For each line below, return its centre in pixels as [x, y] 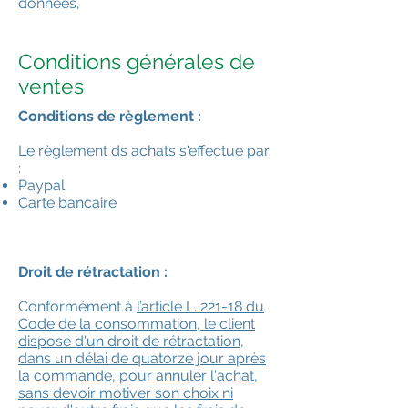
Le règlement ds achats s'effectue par [144, 151]
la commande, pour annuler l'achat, [138, 376]
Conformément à [77, 307]
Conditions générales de [137, 62]
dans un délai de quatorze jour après [142, 359]
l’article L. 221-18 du [200, 307]
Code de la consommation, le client [137, 324]
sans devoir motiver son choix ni [126, 393]
